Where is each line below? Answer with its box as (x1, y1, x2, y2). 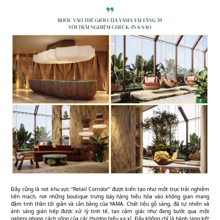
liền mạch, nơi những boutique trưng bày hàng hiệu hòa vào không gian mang (11, 192, 209, 200)
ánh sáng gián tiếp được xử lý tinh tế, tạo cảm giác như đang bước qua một (11, 207, 209, 215)
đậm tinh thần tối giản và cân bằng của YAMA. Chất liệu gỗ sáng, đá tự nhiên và (11, 200, 209, 207)
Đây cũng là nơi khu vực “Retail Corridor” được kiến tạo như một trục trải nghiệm (11, 185, 209, 192)
